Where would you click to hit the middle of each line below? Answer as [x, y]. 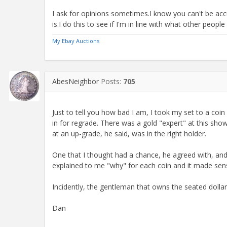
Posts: [112, 81]
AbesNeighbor [75, 81]
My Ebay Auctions [76, 41]
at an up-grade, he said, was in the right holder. [129, 133]
